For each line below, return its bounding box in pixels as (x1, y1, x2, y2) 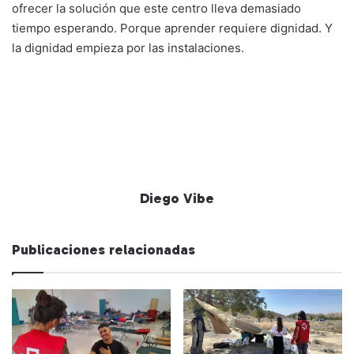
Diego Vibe (140, 190, 214, 208)
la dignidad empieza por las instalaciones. (12, 40, 244, 56)
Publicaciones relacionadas (12, 241, 195, 259)
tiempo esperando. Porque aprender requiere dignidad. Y (12, 21, 333, 36)
